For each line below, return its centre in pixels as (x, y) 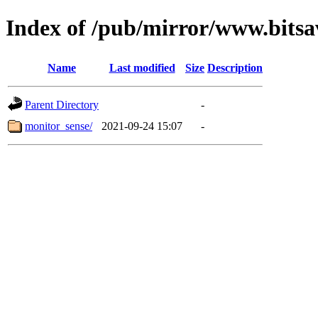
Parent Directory (62, 104)
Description (235, 67)
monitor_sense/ (59, 126)
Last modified (142, 67)
